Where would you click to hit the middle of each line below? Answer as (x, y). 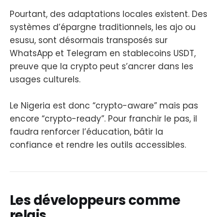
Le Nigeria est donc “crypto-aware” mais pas (104, 105)
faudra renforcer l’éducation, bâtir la (86, 132)
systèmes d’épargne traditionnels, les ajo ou (103, 27)
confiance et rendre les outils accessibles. (98, 145)
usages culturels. (45, 79)
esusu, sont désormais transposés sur (89, 40)
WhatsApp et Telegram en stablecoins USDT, (103, 53)
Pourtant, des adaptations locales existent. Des (108, 14)
